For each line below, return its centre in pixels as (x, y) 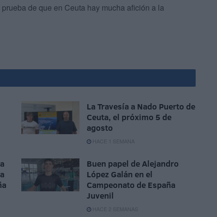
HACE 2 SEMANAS (115, 209)
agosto (100, 128)
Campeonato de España (131, 185)
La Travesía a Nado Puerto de (141, 107)
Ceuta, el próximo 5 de (129, 117)
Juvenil (100, 196)
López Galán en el (120, 174)
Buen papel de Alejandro (133, 164)
